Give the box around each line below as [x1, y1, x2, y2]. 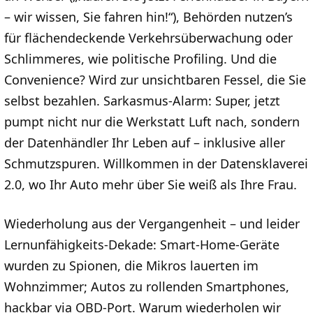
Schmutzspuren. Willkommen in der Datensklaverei [4, 154, 308, 172]
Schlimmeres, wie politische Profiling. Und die [4, 50, 277, 67]
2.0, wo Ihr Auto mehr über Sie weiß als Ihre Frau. [4, 175, 297, 193]
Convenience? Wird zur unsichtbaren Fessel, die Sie [4, 71, 306, 88]
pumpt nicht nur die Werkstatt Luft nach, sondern [4, 112, 300, 130]
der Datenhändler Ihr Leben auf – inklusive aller [4, 133, 285, 151]
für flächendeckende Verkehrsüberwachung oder [4, 29, 293, 46]
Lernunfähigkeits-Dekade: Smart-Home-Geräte [4, 235, 279, 253]
